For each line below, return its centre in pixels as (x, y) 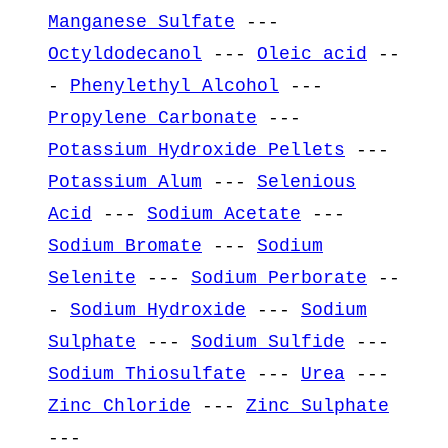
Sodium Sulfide (268, 341)
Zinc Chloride (119, 405)
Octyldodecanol (125, 53)
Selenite (92, 277)
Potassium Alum (125, 181)
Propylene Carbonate (152, 117)
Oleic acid (312, 53)
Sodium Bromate (125, 245)
